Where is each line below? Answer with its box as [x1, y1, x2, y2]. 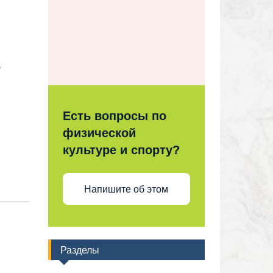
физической [62, 126, 136, 140]
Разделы [60, 244, 99, 256]
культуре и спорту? [62, 143, 180, 157]
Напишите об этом [84, 183, 169, 194]
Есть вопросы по [62, 109, 166, 122]
